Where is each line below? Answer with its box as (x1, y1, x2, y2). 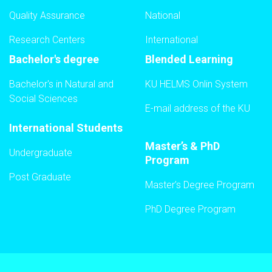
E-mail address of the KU (145, 102, 250, 114)
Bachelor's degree (9, 52, 99, 66)
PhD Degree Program (145, 203, 236, 215)
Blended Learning (145, 52, 233, 66)
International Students (9, 121, 123, 134)
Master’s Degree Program (145, 178, 254, 191)
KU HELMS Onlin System (145, 78, 248, 90)
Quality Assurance (9, 9, 85, 21)
